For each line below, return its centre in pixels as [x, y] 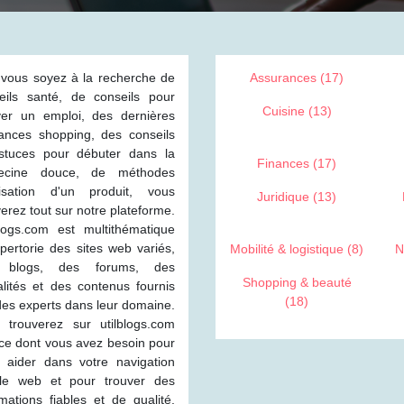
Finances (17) [297, 163]
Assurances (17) [297, 78]
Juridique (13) [297, 197]
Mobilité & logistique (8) [297, 249]
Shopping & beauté [297, 282]
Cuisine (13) [297, 111]
